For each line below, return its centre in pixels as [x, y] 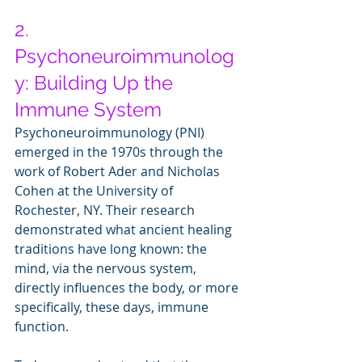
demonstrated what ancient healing [125, 229]
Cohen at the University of [95, 190]
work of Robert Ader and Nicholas [119, 171]
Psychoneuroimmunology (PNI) [111, 132]
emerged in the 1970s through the [120, 152]
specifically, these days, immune [113, 307]
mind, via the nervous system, [107, 268]
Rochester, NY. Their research [106, 210]
